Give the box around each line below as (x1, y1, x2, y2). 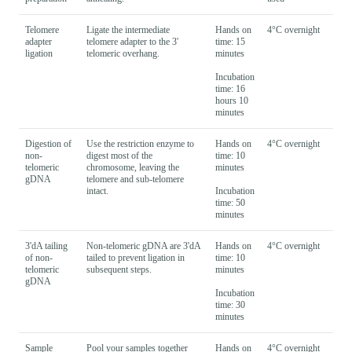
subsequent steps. (86, 263, 152, 275)
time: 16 (215, 82, 245, 94)
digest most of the (86, 149, 152, 161)
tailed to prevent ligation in (86, 251, 185, 263)
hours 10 (215, 94, 248, 106)
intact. (86, 185, 108, 196)
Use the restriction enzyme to (86, 137, 194, 149)
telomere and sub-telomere (86, 173, 184, 185)
